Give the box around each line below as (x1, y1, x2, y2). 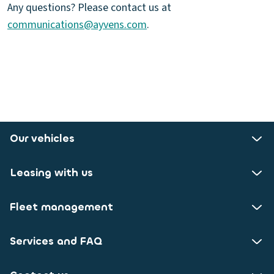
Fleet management (10, 200, 113, 215)
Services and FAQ (10, 234, 102, 249)
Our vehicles (10, 131, 75, 146)
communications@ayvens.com (7, 17, 147, 33)
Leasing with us (10, 166, 93, 180)
